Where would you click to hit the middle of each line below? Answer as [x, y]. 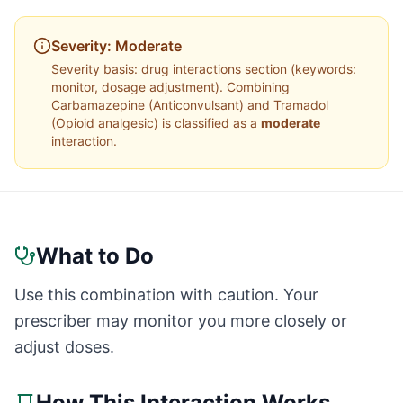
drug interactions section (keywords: [249, 69]
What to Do [95, 256]
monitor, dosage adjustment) [135, 87]
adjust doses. [64, 347]
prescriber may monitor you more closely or [181, 321]
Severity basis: [96, 69]
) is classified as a [207, 123]
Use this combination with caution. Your [166, 295]
